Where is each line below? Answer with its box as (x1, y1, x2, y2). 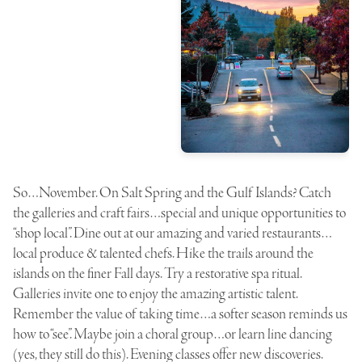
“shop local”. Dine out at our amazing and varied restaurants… (13, 223, 332, 243)
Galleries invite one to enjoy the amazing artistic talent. (13, 284, 297, 304)
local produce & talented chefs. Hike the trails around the (13, 243, 314, 263)
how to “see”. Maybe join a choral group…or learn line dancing (13, 324, 332, 344)
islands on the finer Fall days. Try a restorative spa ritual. (13, 263, 301, 284)
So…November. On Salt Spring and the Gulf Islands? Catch (13, 183, 331, 203)
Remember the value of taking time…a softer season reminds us (13, 304, 347, 324)
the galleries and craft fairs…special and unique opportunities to (13, 203, 346, 223)
